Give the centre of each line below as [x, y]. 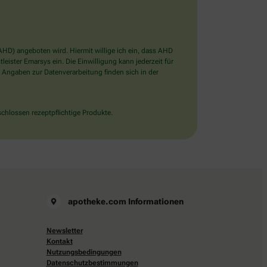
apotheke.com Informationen [125, 202]
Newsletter [64, 231]
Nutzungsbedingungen [84, 252]
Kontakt [59, 242]
